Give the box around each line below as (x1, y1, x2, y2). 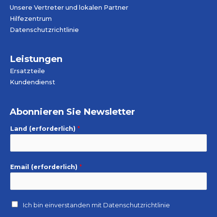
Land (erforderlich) (10, 125, 77, 133)
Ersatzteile (10, 67, 45, 75)
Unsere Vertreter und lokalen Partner (10, 3, 128, 11)
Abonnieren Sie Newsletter (10, 106, 135, 118)
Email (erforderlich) (10, 163, 79, 171)
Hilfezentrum (10, 15, 52, 22)
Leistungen (10, 53, 62, 65)
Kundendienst (10, 78, 55, 86)
